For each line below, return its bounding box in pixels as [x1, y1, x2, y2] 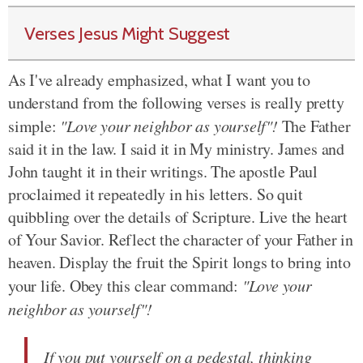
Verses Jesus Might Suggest [24, 22, 231, 45]
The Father [277, 115, 351, 137]
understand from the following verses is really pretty [8, 92, 344, 113]
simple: [8, 115, 61, 137]
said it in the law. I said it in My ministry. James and [8, 138, 344, 160]
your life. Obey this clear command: [8, 275, 242, 297]
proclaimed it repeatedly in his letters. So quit [8, 183, 303, 205]
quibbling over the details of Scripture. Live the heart [8, 206, 348, 228]
